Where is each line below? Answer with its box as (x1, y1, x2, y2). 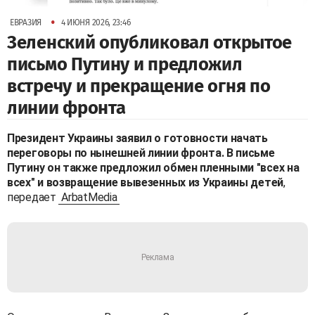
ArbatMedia (61, 191, 117, 205)
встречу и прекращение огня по (7, 75, 271, 98)
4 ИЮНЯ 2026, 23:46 (60, 18, 131, 28)
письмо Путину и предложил (7, 53, 243, 76)
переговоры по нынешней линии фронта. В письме (7, 146, 275, 160)
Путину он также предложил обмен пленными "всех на (7, 161, 300, 175)
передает (7, 191, 59, 205)
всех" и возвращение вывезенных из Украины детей (7, 176, 283, 190)
